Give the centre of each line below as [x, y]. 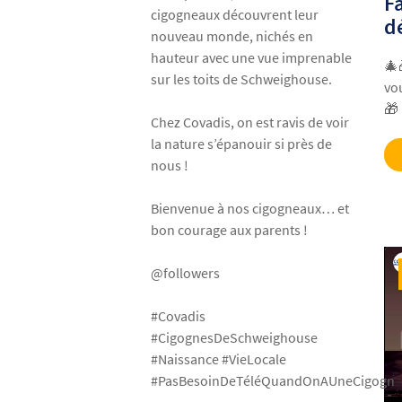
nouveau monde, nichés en [232, 36]
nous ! [170, 166]
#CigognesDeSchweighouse [235, 338]
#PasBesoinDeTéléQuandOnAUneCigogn [273, 381]
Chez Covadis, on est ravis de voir [250, 122]
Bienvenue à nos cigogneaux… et [250, 209]
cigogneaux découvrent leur [235, 15]
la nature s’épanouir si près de [242, 144]
